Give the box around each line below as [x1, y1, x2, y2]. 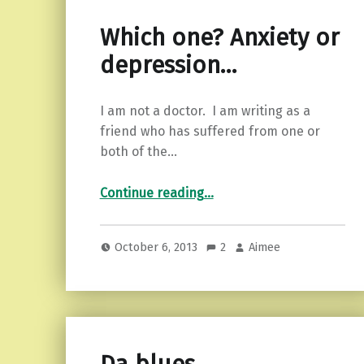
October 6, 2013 [115, 239, 201, 254]
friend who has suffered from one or [99, 123, 320, 140]
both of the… [99, 144, 177, 160]
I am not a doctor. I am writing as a [99, 103, 310, 119]
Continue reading [99, 185, 204, 201]
